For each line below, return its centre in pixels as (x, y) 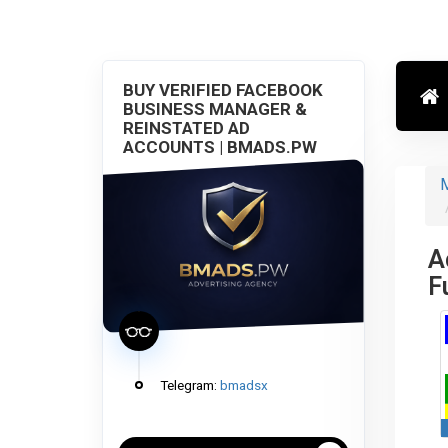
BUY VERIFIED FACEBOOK (223, 90)
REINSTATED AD (186, 128)
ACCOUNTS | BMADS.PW (220, 147)
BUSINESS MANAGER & (215, 109)
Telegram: (188, 384)
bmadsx (244, 384)
